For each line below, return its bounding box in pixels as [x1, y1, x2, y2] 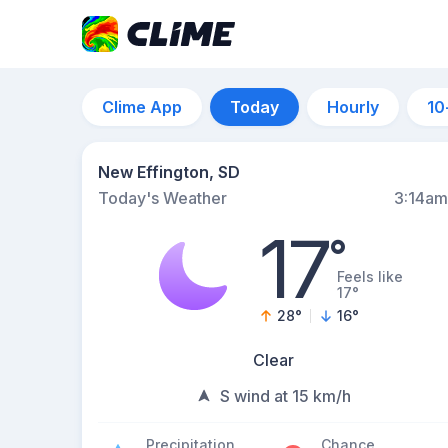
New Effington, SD [98, 162, 240, 182]
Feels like [337, 268, 404, 285]
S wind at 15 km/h [219, 386, 351, 406]
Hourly [327, 97, 379, 117]
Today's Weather [98, 188, 227, 208]
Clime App [102, 97, 182, 117]
